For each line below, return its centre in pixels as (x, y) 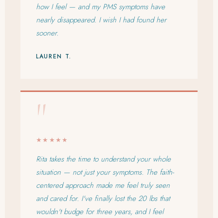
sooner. (47, 33)
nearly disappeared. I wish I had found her (101, 20)
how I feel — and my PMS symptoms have (100, 7)
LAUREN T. (54, 57)
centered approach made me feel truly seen (103, 185)
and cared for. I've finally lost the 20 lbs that (103, 198)
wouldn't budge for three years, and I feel (100, 211)
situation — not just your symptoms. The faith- (105, 172)
